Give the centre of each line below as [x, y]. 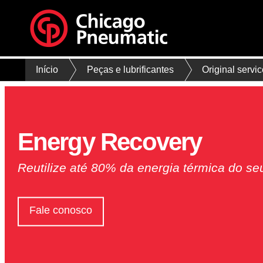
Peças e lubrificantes [130, 70]
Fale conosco [60, 210]
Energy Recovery [109, 142]
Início [47, 70]
